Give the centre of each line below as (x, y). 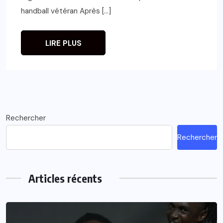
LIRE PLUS (63, 43)
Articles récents (65, 178)
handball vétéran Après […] (66, 11)
